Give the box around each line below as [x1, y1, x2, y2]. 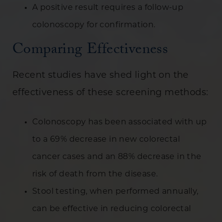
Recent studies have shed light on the [12, 70, 189, 80]
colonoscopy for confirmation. [32, 21, 156, 29]
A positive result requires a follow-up [32, 3, 184, 12]
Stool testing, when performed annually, [32, 187, 199, 196]
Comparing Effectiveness [12, 38, 168, 63]
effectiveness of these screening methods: [12, 88, 209, 98]
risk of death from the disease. [32, 170, 158, 178]
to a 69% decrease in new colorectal [32, 135, 180, 144]
